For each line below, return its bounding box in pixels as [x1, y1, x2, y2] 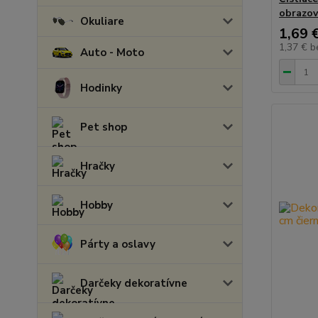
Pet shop [80, 120, 127, 134]
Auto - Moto [80, 45, 144, 60]
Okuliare [80, 14, 124, 28]
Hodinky [80, 81, 122, 95]
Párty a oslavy [80, 237, 155, 251]
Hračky [80, 159, 115, 173]
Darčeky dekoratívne [80, 276, 187, 290]
